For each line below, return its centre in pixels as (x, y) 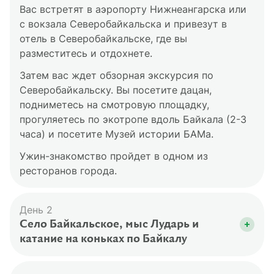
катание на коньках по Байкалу (103, 239)
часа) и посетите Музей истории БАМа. (117, 134)
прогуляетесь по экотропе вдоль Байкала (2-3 (133, 119)
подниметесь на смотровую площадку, (114, 105)
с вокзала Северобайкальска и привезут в (123, 24)
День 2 (36, 210)
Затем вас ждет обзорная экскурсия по (117, 75)
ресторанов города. (68, 171)
